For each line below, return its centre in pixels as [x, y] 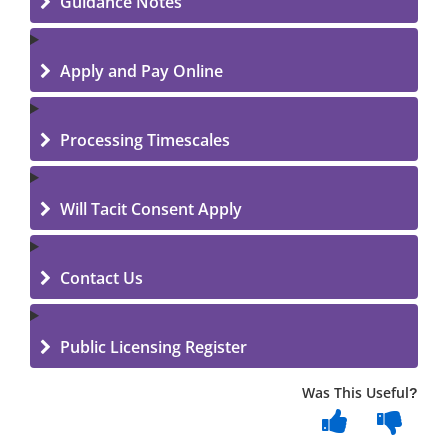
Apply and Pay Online [139, 71]
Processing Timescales [143, 140]
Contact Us [99, 278]
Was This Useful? [360, 392]
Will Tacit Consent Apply [149, 209]
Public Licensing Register [151, 347]
